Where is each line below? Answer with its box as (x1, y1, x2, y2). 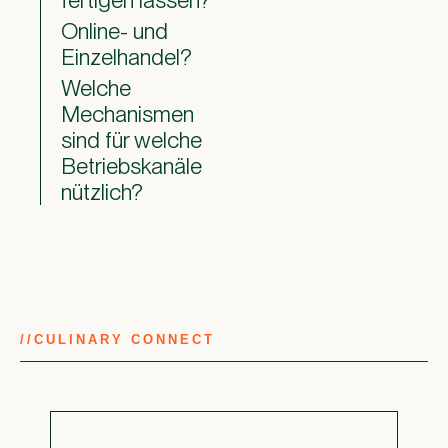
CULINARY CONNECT (34, 332, 215, 347)
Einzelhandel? (61, 44, 192, 70)
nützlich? (61, 179, 143, 205)
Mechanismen (61, 101, 194, 127)
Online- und (61, 18, 168, 44)
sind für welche (61, 127, 202, 153)
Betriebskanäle (61, 153, 202, 179)
